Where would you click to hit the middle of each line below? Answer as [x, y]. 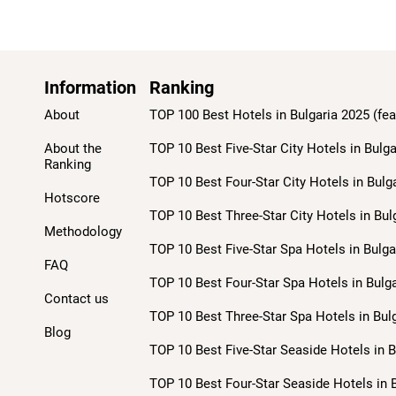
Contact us [76, 299]
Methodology [83, 232]
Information [90, 88]
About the [73, 149]
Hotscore [72, 198]
